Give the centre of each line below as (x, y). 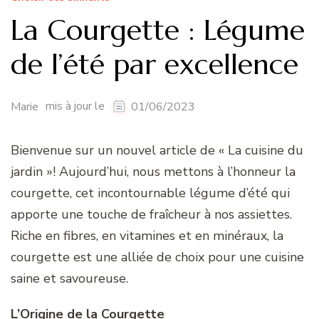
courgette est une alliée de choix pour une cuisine (157, 257)
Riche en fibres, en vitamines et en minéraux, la (147, 236)
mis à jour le (77, 106)
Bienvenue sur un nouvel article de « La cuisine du (157, 151)
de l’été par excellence (155, 64)
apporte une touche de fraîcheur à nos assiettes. (151, 215)
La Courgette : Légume (158, 30)
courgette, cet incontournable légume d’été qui (150, 193)
